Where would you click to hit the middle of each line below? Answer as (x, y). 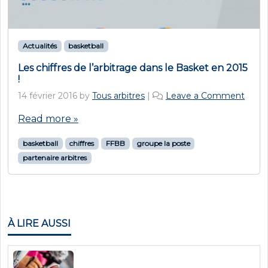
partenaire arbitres (54, 158)
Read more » (48, 119)
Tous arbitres (118, 96)
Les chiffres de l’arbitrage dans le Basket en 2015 (133, 68)
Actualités (39, 46)
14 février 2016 (48, 96)
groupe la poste (163, 143)
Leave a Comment (205, 96)
